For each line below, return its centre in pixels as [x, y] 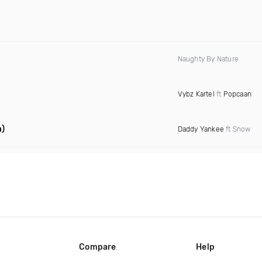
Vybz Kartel [196, 94]
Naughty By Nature [208, 59]
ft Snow [237, 129]
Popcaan [237, 94]
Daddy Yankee [201, 129]
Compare [98, 247]
